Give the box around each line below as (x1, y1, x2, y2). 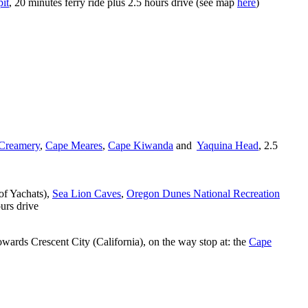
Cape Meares (45, 139, 102, 151)
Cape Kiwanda (108, 139, 173, 151)
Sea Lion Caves (52, 187, 121, 199)
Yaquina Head (197, 139, 258, 151)
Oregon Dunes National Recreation (126, 187, 280, 199)
